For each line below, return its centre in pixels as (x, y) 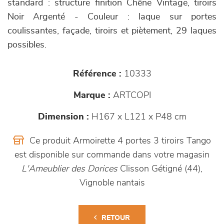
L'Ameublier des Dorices (69, 169)
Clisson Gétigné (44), (160, 169)
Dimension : (63, 117)
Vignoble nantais (112, 183)
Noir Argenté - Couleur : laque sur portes (112, 17)
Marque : (92, 95)
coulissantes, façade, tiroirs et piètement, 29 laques (112, 31)
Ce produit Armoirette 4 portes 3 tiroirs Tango (119, 141)
